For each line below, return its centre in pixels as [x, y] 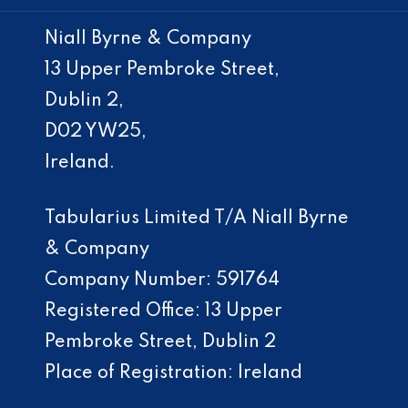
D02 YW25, [96, 132]
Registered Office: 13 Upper [164, 311]
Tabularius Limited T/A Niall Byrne [197, 218]
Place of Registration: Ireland [174, 373]
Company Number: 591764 [163, 280]
